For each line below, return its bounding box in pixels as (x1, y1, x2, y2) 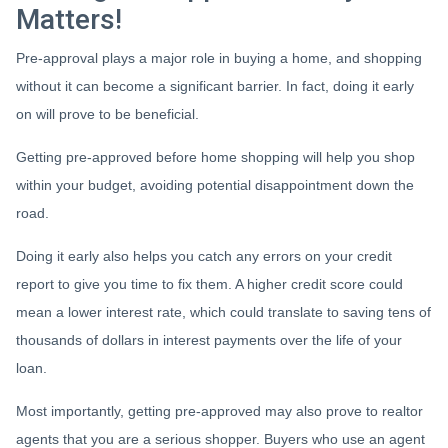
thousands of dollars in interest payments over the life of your (16, 332, 402, 348)
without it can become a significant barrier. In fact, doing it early (16, 78, 414, 94)
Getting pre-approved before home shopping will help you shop (16, 149, 415, 165)
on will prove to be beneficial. (16, 106, 199, 122)
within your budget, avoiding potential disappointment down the (16, 177, 414, 193)
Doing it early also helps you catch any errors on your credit (16, 248, 392, 264)
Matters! (16, 3, 122, 36)
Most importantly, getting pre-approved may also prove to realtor (16, 403, 423, 419)
